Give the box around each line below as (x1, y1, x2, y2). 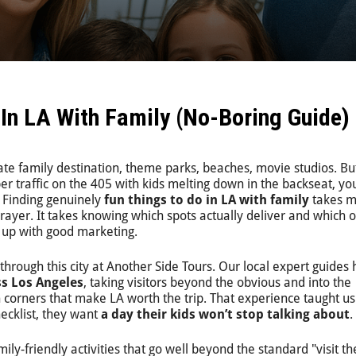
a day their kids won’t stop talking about (101, 307, 350, 322)
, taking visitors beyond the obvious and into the (83, 275, 351, 290)
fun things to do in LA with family (104, 192, 309, 207)
